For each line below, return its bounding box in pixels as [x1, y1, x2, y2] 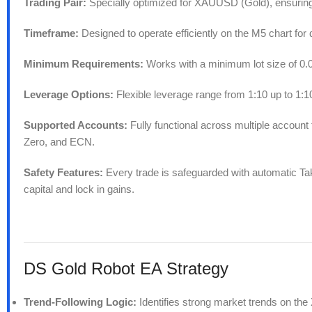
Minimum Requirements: [24, 58, 143, 70]
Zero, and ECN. [24, 136, 95, 148]
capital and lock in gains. [24, 183, 134, 196]
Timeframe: [24, 27, 79, 40]
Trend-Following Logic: [24, 296, 136, 309]
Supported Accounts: [24, 119, 127, 132]
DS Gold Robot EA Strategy [24, 259, 228, 279]
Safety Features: [24, 166, 103, 179]
